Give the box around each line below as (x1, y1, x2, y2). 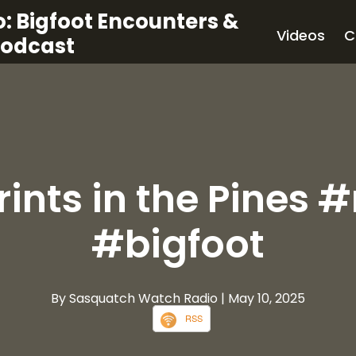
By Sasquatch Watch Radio (51, 289, 221, 308)
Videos (276, 25, 325, 45)
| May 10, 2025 (221, 289, 305, 308)
